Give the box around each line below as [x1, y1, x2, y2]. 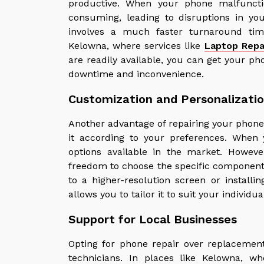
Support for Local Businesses [68, 212, 237, 226]
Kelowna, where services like [68, 39, 201, 51]
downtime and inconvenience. [68, 68, 204, 80]
